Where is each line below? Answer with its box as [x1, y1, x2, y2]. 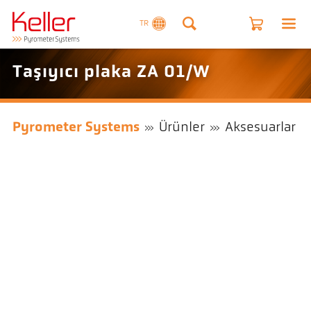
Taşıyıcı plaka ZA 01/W [12, 65, 210, 81]
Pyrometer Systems [12, 121, 140, 135]
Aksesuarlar [224, 121, 296, 135]
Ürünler [159, 121, 205, 135]
